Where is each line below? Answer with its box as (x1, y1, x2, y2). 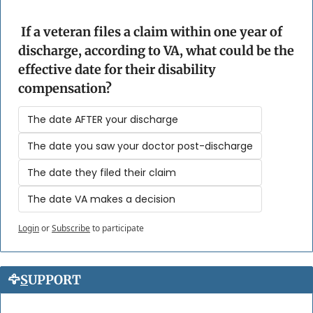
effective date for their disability (18, 61, 216, 78)
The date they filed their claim (27, 166, 176, 180)
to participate (92, 222, 144, 235)
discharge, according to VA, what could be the (18, 43, 294, 59)
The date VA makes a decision (27, 192, 175, 207)
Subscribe (52, 222, 90, 235)
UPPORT (28, 272, 81, 289)
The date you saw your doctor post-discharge (27, 139, 253, 154)
